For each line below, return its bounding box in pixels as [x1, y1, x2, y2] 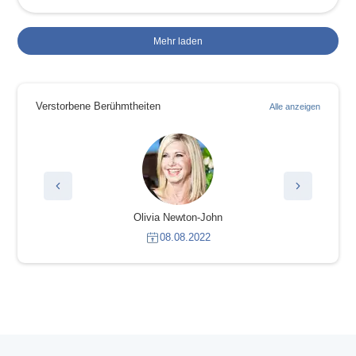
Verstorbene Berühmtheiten [35, 101, 161, 113]
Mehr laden [153, 36, 203, 47]
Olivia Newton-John [122, 212, 212, 224]
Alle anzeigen [269, 102, 321, 112]
